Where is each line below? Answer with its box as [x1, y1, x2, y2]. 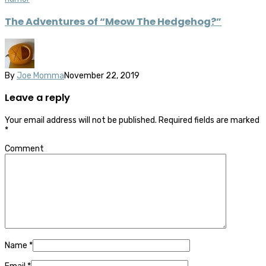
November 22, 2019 [64, 71, 140, 81]
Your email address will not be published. [5, 115, 157, 125]
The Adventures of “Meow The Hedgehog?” [5, 14, 221, 28]
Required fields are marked [159, 115, 259, 125]
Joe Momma [17, 71, 64, 81]
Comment [5, 143, 44, 154]
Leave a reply [5, 91, 70, 105]
